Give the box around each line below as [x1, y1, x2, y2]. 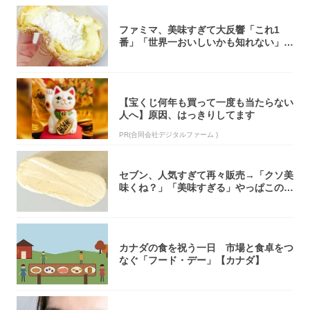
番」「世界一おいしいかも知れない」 [119, 36, 284, 48]
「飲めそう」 [119, 48, 177, 60]
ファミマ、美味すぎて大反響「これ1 [119, 24, 280, 35]
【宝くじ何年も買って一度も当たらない [119, 96, 293, 108]
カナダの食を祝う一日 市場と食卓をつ [119, 241, 293, 253]
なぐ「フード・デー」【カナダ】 [119, 254, 264, 266]
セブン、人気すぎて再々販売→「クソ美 [119, 169, 293, 181]
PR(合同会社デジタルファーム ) [119, 130, 218, 138]
